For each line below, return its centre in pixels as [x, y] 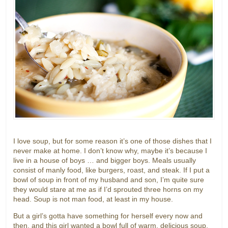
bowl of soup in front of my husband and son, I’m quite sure [109, 180]
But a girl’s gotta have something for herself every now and [108, 216]
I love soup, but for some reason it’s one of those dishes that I [113, 141]
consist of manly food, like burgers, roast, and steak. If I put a [112, 170]
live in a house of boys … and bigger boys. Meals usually [105, 161]
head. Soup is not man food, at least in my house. [93, 199]
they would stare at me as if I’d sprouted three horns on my [108, 190]
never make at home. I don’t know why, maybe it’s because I [110, 151]
